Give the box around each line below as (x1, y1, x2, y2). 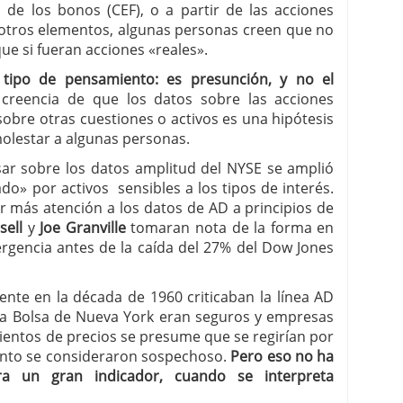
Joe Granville (40, 218, 126, 237)
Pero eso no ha (230, 346, 335, 366)
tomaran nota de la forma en (125, 218, 335, 237)
